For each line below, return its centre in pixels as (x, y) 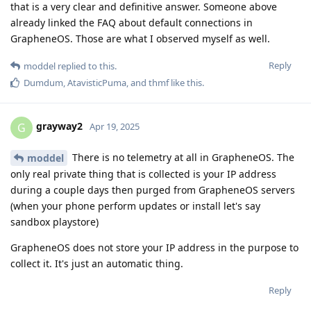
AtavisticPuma (97, 82)
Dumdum (43, 82)
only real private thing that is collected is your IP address (143, 174)
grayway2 (59, 126)
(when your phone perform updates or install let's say (135, 206)
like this (185, 82)
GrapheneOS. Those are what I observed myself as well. (140, 38)
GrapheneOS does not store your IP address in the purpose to (154, 248)
